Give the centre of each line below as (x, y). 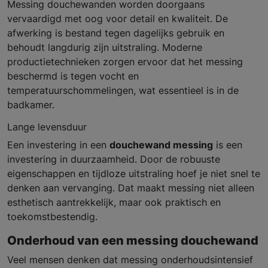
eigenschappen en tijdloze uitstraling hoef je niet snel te (134, 174)
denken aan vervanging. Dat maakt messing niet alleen (131, 188)
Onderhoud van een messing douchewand (133, 241)
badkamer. (31, 105)
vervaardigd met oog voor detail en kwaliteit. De (118, 19)
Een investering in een (58, 145)
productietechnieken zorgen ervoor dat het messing (125, 62)
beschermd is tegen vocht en (73, 76)
